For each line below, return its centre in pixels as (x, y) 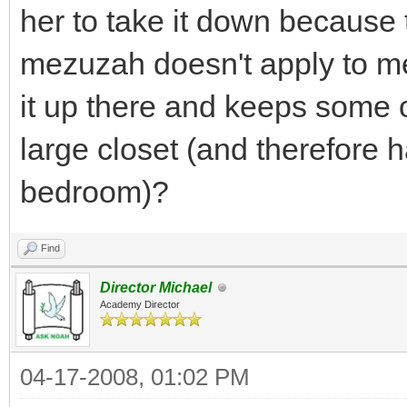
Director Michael (156, 288)
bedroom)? (94, 192)
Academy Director (140, 304)
